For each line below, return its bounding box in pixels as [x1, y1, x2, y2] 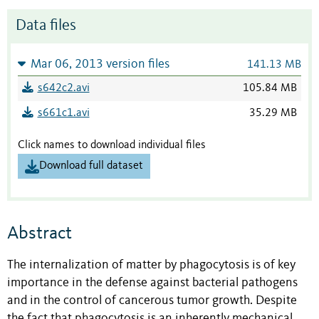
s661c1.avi [37, 108, 90, 120]
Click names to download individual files [18, 140, 206, 152]
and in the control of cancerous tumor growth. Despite [7, 294, 297, 307]
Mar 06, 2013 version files [30, 58, 169, 71]
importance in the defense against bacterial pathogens [7, 276, 298, 289]
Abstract [7, 224, 72, 243]
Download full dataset [39, 160, 143, 172]
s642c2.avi [37, 83, 90, 95]
